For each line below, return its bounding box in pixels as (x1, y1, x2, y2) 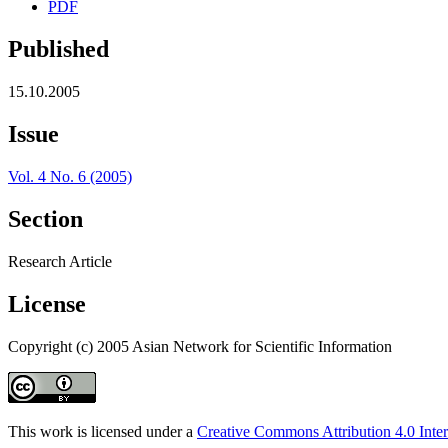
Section (8, 205, 83, 232)
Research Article (8, 252, 112, 270)
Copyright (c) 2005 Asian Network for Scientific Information (8, 337, 392, 355)
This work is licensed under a (8, 422, 197, 440)
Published (8, 36, 109, 63)
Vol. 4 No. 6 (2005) (8, 167, 132, 185)
